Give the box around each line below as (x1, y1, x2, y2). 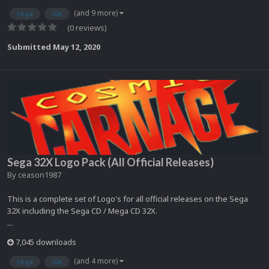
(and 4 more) (74, 256, 119, 267)
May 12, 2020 (53, 41, 100, 53)
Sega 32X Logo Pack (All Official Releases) (7, 156, 214, 169)
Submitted (7, 41, 53, 53)
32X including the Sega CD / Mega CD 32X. (7, 205, 157, 217)
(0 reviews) (67, 22, 107, 34)
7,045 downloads (14, 237, 76, 248)
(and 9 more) (74, 7, 119, 18)
